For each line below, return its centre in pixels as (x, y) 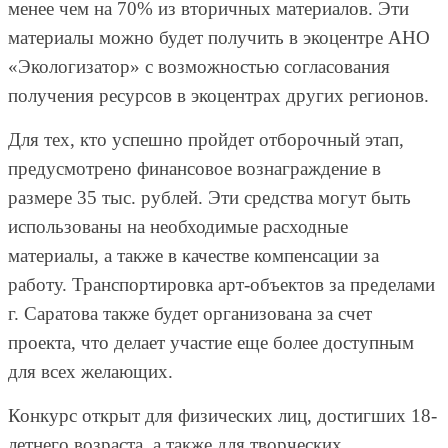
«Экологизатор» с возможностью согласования (199, 66)
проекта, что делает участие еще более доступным (211, 342)
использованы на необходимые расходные (178, 226)
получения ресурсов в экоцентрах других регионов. (218, 95)
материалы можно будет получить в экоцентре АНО (219, 37)
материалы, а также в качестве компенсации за (193, 255)
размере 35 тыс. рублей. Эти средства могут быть (209, 197)
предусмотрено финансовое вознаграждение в (194, 168)
